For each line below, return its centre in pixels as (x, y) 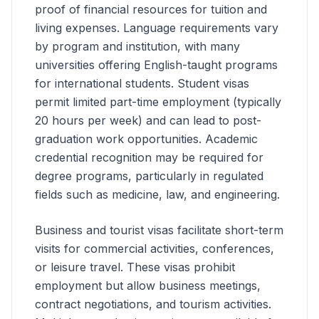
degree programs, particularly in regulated (149, 176)
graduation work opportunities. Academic (146, 139)
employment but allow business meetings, (148, 286)
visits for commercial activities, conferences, (155, 249)
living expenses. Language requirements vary (157, 28)
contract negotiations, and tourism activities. (153, 304)
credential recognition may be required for (149, 157)
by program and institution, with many (137, 46)
